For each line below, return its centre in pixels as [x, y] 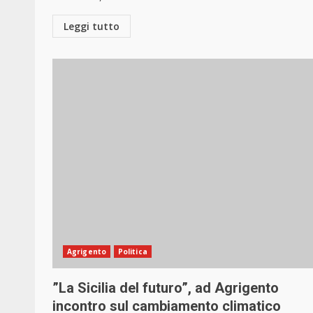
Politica [132, 252]
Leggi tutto [92, 27]
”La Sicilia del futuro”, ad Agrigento [166, 288]
